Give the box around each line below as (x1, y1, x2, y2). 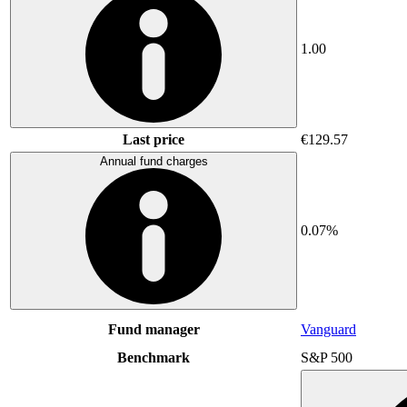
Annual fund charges (99, 154, 208, 168)
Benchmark (117, 349, 190, 365)
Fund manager (107, 321, 200, 337)
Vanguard (301, 321, 356, 337)
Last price (123, 131, 184, 147)
